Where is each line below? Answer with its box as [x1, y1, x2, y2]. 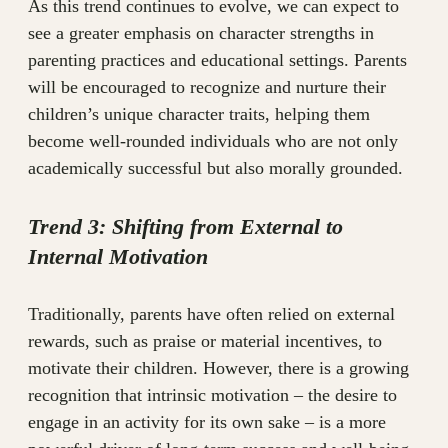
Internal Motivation [28, 243, 208, 269]
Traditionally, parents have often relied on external [28, 303, 395, 324]
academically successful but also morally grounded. [28, 158, 403, 179]
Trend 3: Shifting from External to [28, 213, 343, 239]
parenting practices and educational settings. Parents [28, 50, 407, 71]
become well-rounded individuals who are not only [28, 131, 398, 152]
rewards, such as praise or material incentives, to [28, 330, 382, 351]
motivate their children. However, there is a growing [28, 357, 409, 378]
